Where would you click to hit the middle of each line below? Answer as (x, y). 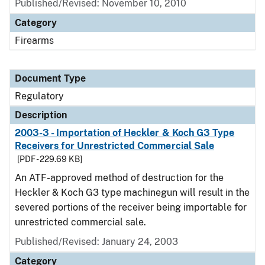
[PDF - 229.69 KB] (50, 159)
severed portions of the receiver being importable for (131, 207)
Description (41, 115)
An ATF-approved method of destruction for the (119, 178)
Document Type (50, 78)
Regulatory (39, 96)
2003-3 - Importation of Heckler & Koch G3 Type (125, 133)
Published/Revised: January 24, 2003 (96, 242)
